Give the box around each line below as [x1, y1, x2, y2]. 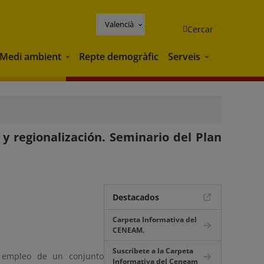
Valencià [105, 18, 134, 29]
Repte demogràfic [79, 49, 159, 63]
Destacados [113, 192, 159, 203]
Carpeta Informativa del [113, 214, 197, 225]
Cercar [187, 23, 213, 35]
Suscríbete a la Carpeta [113, 246, 193, 256]
